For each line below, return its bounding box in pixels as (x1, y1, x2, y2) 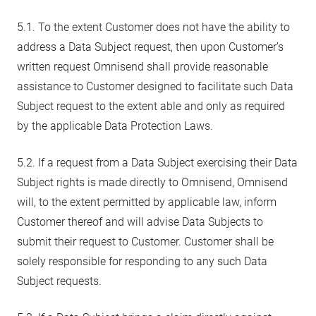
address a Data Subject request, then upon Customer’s (17, 40, 284, 54)
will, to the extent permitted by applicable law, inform (17, 195, 276, 209)
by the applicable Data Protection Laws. (17, 119, 213, 133)
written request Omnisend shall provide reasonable (17, 60, 268, 73)
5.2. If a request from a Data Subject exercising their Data (17, 156, 298, 169)
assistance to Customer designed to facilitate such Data (17, 80, 293, 93)
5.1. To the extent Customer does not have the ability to (17, 20, 290, 34)
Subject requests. (17, 274, 102, 288)
